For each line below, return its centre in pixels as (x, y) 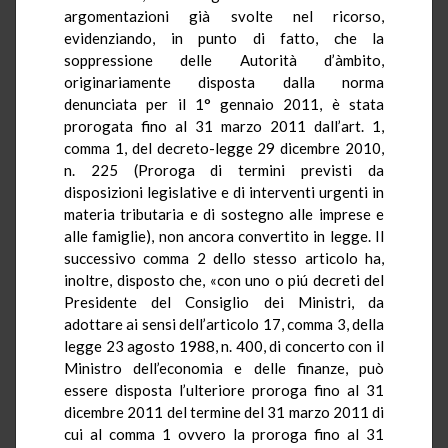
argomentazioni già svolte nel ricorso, (224, 15)
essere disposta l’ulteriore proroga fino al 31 (224, 389)
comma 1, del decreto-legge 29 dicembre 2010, (224, 147)
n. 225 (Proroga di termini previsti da (224, 169)
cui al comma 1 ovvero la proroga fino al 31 (224, 433)
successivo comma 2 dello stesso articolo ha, (224, 257)
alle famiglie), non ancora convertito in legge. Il (224, 235)
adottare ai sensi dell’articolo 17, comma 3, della (224, 323)
